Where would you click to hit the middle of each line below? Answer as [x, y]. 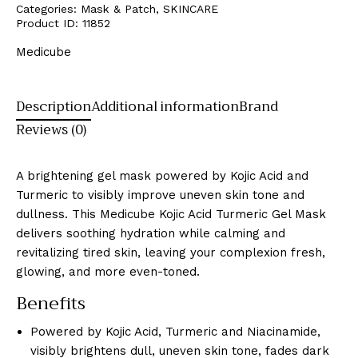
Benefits [51, 304]
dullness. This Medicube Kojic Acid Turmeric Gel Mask [171, 215]
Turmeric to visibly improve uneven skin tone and [160, 195]
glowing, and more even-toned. [108, 272]
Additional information [165, 107]
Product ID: [49, 24]
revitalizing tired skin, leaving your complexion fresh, [171, 253]
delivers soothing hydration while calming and [151, 234]
